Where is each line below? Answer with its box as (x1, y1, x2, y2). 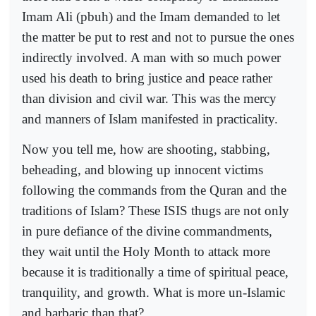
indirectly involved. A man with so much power (22, 50, 281, 66)
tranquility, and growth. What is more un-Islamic (22, 284, 285, 300)
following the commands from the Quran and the (22, 182, 286, 197)
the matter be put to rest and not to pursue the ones (22, 30, 294, 45)
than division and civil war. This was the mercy (22, 91, 276, 107)
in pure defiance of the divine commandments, (22, 223, 272, 238)
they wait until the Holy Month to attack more (22, 243, 270, 259)
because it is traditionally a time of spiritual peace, (22, 264, 288, 279)
